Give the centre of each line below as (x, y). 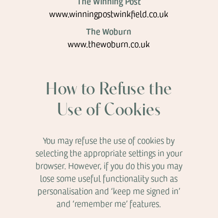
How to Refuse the (109, 90)
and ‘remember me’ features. (109, 203)
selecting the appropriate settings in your (109, 153)
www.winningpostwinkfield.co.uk (109, 14)
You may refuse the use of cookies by (109, 140)
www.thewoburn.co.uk (109, 44)
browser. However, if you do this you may (109, 165)
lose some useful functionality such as (109, 178)
